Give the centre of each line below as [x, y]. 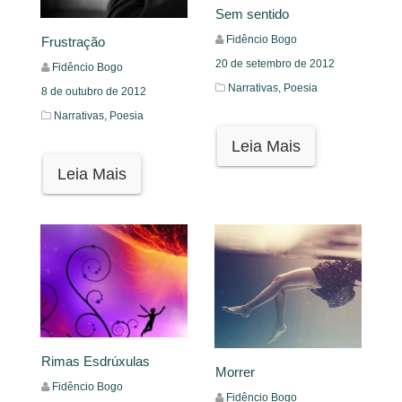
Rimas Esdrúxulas [96, 362]
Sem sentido [252, 14]
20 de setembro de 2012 [275, 64]
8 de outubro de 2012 [94, 91]
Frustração [73, 41]
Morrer [235, 371]
